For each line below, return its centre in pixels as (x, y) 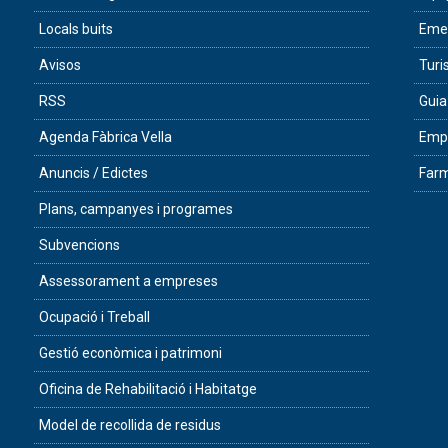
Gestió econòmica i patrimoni (130, 353)
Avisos (60, 65)
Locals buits (76, 29)
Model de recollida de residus (130, 425)
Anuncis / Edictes (93, 173)
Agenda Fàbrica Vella (105, 137)
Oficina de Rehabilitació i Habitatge (148, 389)
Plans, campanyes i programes (136, 209)
